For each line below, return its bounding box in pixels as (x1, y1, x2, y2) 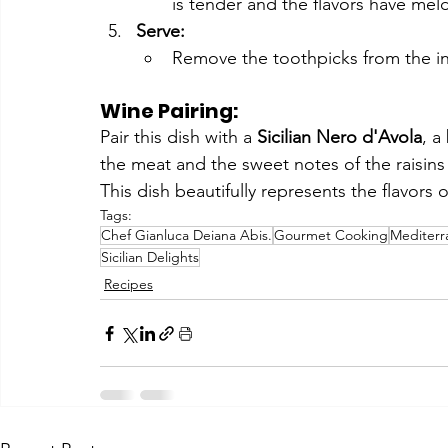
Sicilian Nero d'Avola (257, 126, 422, 149)
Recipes (104, 275, 153, 294)
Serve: (136, 20, 185, 43)
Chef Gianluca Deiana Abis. (101, 226, 272, 245)
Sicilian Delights (101, 248, 199, 267)
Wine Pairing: (100, 97, 238, 126)
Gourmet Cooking (274, 226, 388, 245)
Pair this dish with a (100, 126, 257, 149)
